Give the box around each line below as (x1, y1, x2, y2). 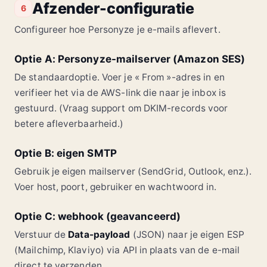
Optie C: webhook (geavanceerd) (14, 210, 181, 223)
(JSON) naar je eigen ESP (130, 229, 244, 241)
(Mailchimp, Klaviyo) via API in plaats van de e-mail (14, 244, 240, 256)
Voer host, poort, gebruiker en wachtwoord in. (14, 181, 217, 193)
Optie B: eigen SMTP (14, 147, 117, 160)
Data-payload (68, 229, 131, 241)
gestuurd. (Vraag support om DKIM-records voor (14, 103, 228, 114)
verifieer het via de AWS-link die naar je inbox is (14, 87, 226, 99)
